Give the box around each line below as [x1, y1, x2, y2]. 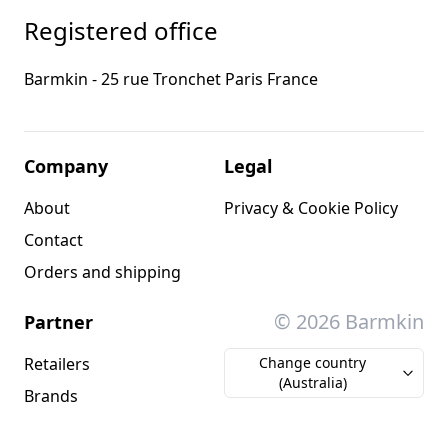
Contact [24, 229, 83, 252]
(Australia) [278, 373, 347, 393]
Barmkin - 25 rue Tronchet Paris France [24, 68, 318, 91]
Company [24, 154, 108, 179]
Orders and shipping [24, 261, 181, 284]
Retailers [24, 353, 90, 376]
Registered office [24, 14, 218, 48]
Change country [259, 353, 367, 373]
